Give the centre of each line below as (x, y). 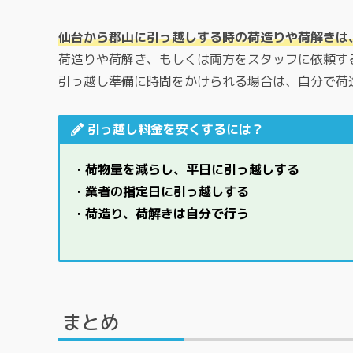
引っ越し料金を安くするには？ (175, 130)
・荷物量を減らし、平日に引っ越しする (186, 170)
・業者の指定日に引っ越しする (161, 192)
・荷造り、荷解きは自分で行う (161, 214)
